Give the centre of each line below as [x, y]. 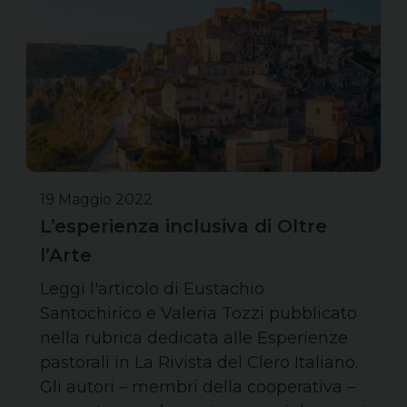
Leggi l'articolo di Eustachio [152, 288]
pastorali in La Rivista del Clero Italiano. [199, 362]
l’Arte [66, 255]
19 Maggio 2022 [96, 199]
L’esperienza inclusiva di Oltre [184, 226]
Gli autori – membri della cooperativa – [198, 387]
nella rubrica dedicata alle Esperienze [194, 338]
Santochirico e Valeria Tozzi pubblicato [199, 313]
